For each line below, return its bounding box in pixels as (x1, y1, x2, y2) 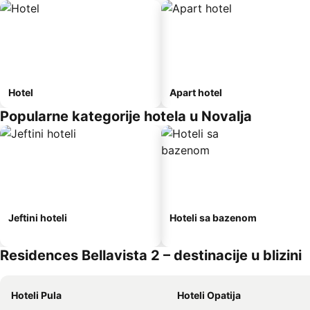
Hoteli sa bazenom (170, 212, 257, 224)
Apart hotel (170, 86, 222, 98)
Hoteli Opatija (177, 289, 241, 301)
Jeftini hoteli (8, 212, 67, 224)
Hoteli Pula (11, 289, 62, 301)
